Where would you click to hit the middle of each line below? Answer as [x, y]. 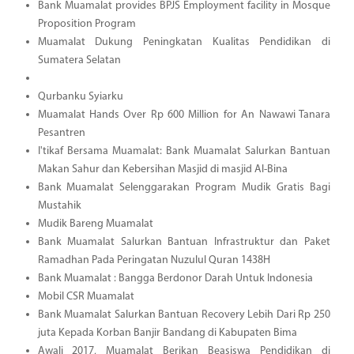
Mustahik [59, 206]
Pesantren [61, 134]
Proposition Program [87, 24]
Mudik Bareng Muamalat [95, 224]
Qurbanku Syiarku [80, 97]
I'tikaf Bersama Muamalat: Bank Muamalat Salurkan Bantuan [184, 152]
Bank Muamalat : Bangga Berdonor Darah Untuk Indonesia [175, 279]
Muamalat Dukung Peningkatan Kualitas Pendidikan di [184, 43]
